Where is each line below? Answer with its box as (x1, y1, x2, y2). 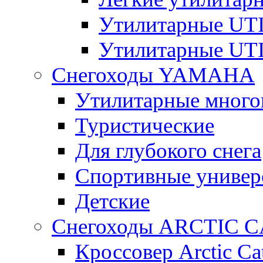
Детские (75, 189, 150, 214)
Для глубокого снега (75, 139, 261, 163)
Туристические (75, 113, 214, 138)
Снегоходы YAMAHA (52, 63, 255, 87)
